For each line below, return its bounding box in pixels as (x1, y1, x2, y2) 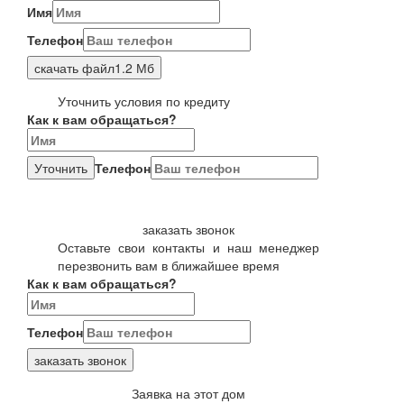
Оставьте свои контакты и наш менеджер (58, 237, 319, 256)
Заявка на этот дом (132, 383, 245, 402)
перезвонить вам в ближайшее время (58, 255, 280, 274)
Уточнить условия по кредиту (58, 91, 230, 110)
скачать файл (34, 58, 115, 77)
